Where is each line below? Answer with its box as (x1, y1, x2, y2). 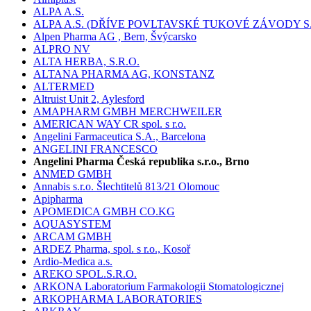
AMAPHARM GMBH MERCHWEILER (33, 106, 222, 118)
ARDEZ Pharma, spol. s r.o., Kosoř (33, 243, 190, 255)
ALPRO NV (33, 43, 90, 56)
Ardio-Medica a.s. (33, 255, 112, 268)
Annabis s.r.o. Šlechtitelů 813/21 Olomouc (33, 180, 219, 193)
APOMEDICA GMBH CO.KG (33, 205, 175, 218)
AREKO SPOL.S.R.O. (33, 268, 137, 280)
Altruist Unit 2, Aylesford (33, 93, 144, 106)
